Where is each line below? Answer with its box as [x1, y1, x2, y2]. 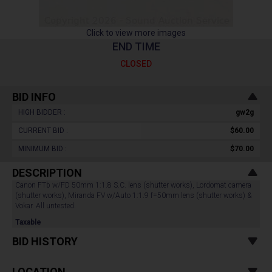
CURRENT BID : [18, 126, 68, 135]
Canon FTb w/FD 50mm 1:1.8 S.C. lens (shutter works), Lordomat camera [15, 181, 251, 189]
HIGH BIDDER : [18, 108, 66, 117]
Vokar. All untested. [15, 202, 78, 210]
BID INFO [12, 90, 56, 103]
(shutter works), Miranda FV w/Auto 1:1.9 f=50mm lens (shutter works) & [15, 191, 251, 200]
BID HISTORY [12, 235, 78, 248]
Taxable [15, 218, 41, 226]
